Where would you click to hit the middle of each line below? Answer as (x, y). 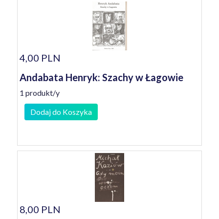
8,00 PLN (40, 209)
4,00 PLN (40, 58)
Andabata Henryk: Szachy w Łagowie (101, 77)
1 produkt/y (40, 93)
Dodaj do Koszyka (61, 112)
